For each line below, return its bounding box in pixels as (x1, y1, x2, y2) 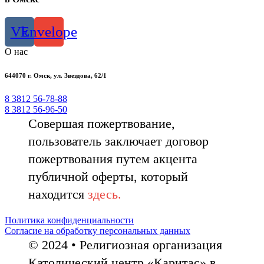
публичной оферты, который (28, 169, 188, 184)
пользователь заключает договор (28, 133, 209, 148)
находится (28, 186, 88, 202)
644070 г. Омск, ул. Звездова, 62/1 (5, 71, 107, 79)
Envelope (21, 24, 77, 40)
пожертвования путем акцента (28, 151, 197, 166)
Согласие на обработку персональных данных (5, 225, 190, 236)
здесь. (88, 186, 121, 202)
